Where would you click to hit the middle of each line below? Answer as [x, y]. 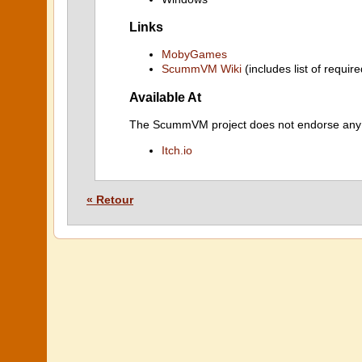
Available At [165, 97]
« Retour [110, 200]
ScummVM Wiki [202, 69]
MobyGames [194, 55]
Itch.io [177, 150]
